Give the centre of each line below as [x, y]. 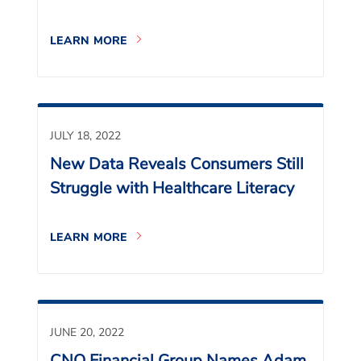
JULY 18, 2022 [85, 136]
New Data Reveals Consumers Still [177, 164]
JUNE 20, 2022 [87, 332]
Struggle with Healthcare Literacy [172, 188]
